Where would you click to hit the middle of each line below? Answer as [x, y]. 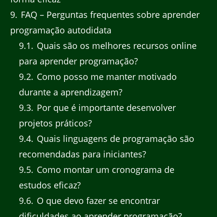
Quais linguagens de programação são [114, 138]
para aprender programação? [78, 61]
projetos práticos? [55, 123]
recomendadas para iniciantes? [83, 154]
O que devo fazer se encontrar [97, 200]
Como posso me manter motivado [106, 76]
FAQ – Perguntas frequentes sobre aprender [109, 14]
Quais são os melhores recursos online [116, 45]
